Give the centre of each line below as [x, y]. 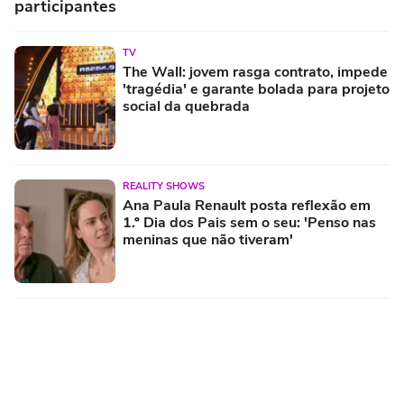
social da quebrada [186, 106]
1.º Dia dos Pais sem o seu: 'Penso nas [249, 222]
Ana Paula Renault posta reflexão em [247, 205]
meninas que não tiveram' [208, 239]
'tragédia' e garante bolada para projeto [256, 89]
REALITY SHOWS [164, 186]
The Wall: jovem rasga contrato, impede [255, 72]
